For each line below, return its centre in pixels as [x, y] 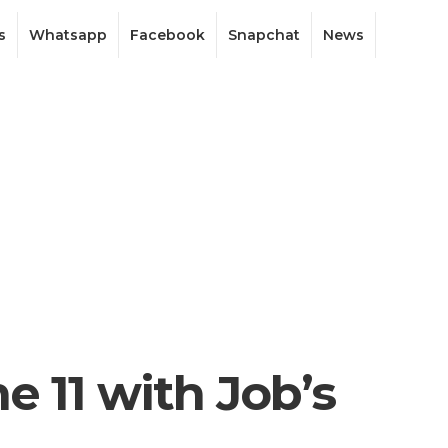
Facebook [167, 35]
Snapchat [264, 35]
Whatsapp [68, 35]
